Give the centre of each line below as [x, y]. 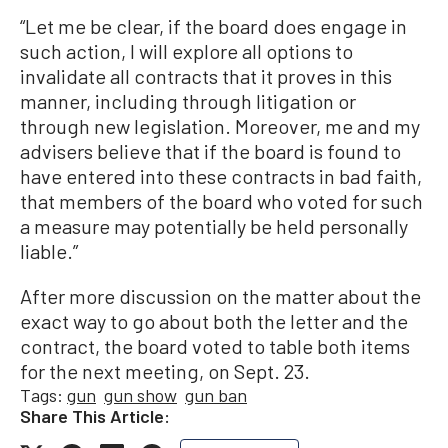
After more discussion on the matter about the [220, 296]
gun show [140, 395]
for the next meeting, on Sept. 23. [165, 371]
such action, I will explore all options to [186, 51]
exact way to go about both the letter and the [214, 321]
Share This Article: [95, 416]
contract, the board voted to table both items [215, 346]
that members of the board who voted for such [221, 201]
